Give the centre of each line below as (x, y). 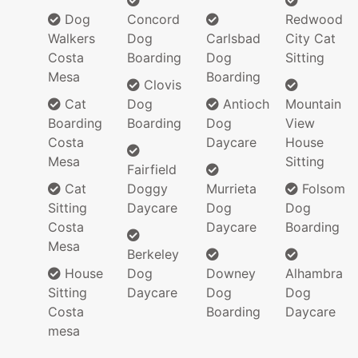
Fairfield (152, 170)
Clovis (161, 85)
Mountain (313, 104)
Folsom (322, 189)
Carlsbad (233, 39)
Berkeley (153, 255)
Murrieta (231, 189)
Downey (231, 274)
